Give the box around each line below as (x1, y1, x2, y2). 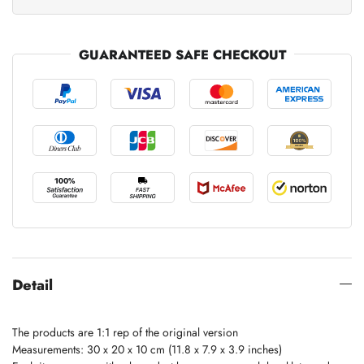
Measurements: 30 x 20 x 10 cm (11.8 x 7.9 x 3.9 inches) (12, 340, 282, 357)
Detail (12, 274, 53, 296)
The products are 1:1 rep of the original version (12, 323, 238, 340)
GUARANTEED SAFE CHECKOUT (78, 45, 286, 64)
